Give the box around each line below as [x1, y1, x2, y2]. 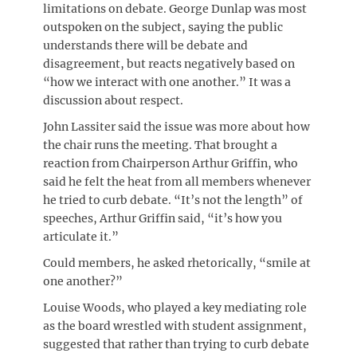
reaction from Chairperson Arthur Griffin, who [43, 156, 298, 171]
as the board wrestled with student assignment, [43, 319, 307, 333]
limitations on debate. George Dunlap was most [43, 2, 307, 16]
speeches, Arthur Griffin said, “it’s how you [43, 211, 282, 226]
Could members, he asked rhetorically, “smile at [43, 256, 311, 270]
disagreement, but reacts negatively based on [43, 57, 295, 71]
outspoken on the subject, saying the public [43, 20, 283, 34]
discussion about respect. [43, 93, 183, 108]
